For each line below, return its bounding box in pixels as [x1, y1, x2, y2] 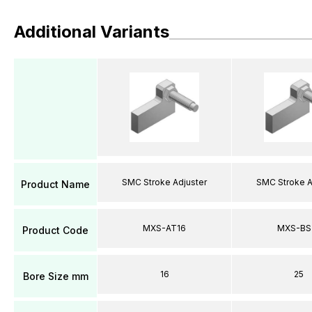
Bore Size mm [22, 270, 88, 282]
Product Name [21, 178, 90, 190]
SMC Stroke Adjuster [122, 177, 207, 187]
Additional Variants [14, 21, 169, 42]
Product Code [22, 224, 88, 236]
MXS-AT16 [143, 223, 186, 233]
